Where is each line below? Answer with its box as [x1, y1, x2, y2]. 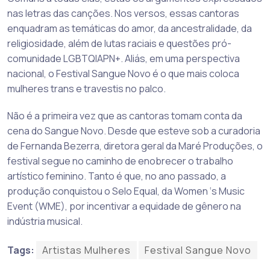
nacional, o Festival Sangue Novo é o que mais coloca [7, 66, 239, 80]
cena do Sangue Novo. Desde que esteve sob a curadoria [7, 124, 260, 137]
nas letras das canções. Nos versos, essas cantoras [7, 6, 239, 20]
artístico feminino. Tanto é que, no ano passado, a [7, 169, 226, 183]
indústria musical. [7, 214, 83, 228]
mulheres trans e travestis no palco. [7, 81, 166, 95]
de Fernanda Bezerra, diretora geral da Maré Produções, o [7, 139, 263, 152]
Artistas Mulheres [42, 243, 131, 257]
